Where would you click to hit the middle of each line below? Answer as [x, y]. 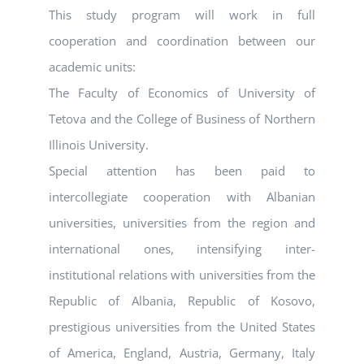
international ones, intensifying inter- [182, 249]
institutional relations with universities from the [182, 275]
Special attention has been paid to [182, 171]
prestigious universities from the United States [182, 327]
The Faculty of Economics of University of [182, 93]
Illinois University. [99, 145]
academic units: [92, 67]
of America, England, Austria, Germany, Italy [182, 353]
